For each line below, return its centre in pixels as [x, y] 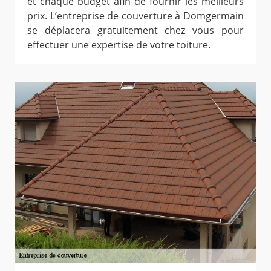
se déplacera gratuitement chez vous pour [135, 31]
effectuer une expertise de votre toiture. [119, 45]
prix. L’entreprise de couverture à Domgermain [135, 16]
